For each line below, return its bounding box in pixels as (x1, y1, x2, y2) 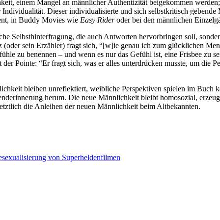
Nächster (120, 152, 147, 161)
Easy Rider (80, 15, 114, 24)
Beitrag (120, 161, 142, 170)
